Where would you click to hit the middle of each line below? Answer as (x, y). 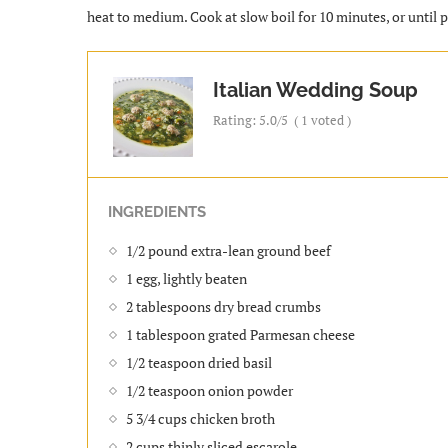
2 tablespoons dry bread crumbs (223, 306)
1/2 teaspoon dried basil (199, 362)
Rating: (236, 119)
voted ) (329, 119)
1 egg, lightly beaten (186, 278)
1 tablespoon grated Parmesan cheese (240, 334)
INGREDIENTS (157, 211)
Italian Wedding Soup (315, 89)
